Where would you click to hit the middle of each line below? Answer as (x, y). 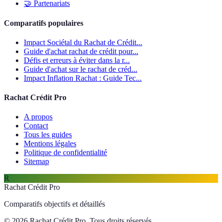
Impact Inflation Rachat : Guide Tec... (83, 78)
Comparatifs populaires (44, 23)
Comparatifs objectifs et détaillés (55, 204)
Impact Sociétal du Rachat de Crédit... (83, 42)
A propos (38, 117)
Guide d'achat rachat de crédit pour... (81, 51)
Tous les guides (48, 135)
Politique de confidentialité (65, 153)
